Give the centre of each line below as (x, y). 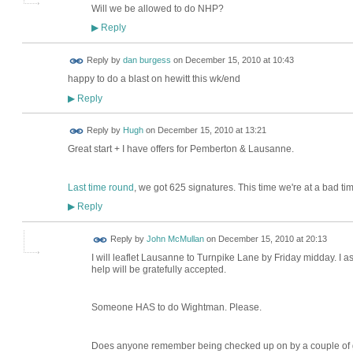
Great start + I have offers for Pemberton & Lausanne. (180, 149)
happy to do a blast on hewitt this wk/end (154, 79)
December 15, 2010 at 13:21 (212, 130)
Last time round (100, 187)
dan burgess (147, 60)
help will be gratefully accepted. (158, 270)
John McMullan (175, 239)
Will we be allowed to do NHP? (157, 8)
